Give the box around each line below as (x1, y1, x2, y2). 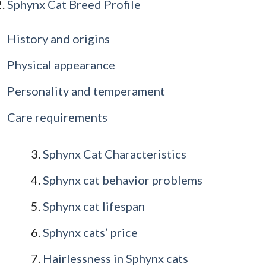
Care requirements (7, 110, 107, 125)
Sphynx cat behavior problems (43, 173, 202, 188)
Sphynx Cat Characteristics (43, 147, 186, 161)
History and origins (7, 31, 110, 46)
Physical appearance (7, 58, 115, 72)
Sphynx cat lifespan (43, 199, 145, 214)
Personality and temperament (7, 84, 165, 99)
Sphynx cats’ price (43, 225, 138, 240)
